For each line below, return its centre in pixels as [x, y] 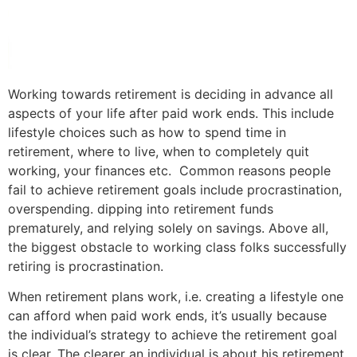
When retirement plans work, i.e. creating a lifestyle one [176, 297]
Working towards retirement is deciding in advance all [171, 94]
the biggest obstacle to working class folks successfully [177, 247]
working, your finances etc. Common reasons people [169, 171]
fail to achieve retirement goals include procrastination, [175, 190]
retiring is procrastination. [90, 267]
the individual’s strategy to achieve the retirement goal [173, 335]
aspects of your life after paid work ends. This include [171, 114]
